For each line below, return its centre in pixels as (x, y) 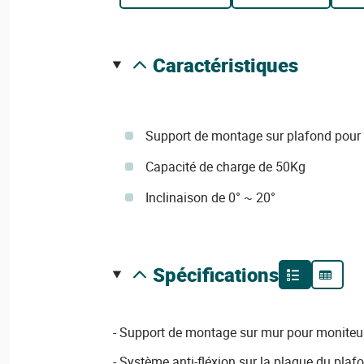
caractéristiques (232, 65)
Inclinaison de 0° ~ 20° (210, 197)
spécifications (221, 275)
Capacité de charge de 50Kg (225, 167)
